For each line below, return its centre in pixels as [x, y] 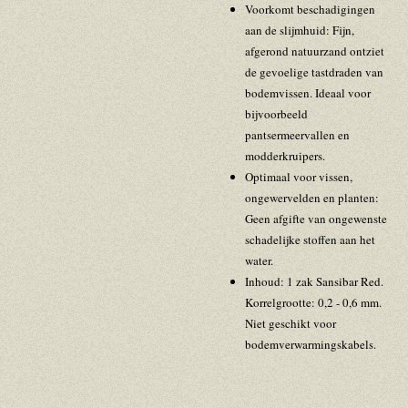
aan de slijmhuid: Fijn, [299, 31]
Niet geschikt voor [290, 324]
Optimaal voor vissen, [298, 177]
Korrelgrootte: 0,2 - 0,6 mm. [313, 303]
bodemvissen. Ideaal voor [307, 93]
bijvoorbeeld [276, 114]
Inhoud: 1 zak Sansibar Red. [314, 282]
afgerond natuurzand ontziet [314, 51]
